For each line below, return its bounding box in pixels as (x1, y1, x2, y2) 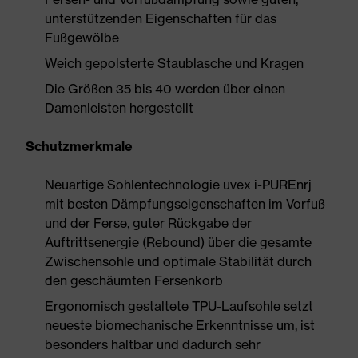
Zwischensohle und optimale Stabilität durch (45, 253, 312, 269)
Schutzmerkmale (26, 138, 133, 154)
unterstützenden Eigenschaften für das (45, 10, 276, 26)
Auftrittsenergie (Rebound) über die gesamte (45, 234, 312, 250)
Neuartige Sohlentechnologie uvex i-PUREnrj (45, 177, 312, 193)
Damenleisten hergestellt (45, 100, 193, 116)
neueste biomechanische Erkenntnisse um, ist (45, 317, 315, 333)
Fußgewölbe (45, 30, 119, 46)
